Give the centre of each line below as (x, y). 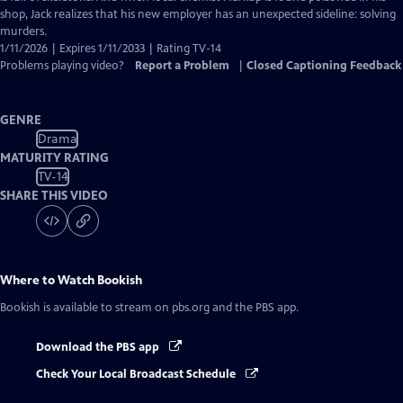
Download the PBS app (99, 347)
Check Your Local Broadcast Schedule (137, 375)
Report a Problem (182, 66)
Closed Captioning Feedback (324, 66)
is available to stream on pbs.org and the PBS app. (170, 308)
